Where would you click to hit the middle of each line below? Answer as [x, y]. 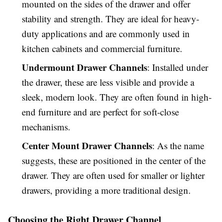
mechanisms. [46, 127]
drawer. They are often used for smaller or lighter [113, 175]
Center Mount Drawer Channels [87, 145]
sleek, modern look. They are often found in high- [117, 97]
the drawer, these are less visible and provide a [108, 82]
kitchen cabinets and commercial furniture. [102, 48]
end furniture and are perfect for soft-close [100, 112]
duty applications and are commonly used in [106, 33]
